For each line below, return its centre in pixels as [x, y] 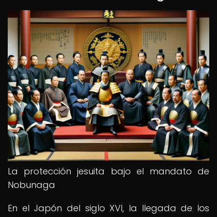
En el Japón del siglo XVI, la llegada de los [108, 208]
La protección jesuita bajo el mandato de [108, 171]
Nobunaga [31, 185]
